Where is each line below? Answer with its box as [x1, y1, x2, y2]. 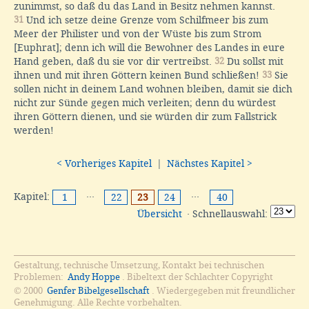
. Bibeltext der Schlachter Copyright [122, 271, 273, 282]
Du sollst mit [224, 55, 283, 67]
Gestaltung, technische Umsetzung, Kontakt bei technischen [14, 259, 264, 270]
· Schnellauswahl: [184, 208, 270, 219]
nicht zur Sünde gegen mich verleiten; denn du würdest [14, 97, 276, 108]
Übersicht [137, 208, 182, 219]
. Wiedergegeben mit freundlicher [152, 285, 295, 296]
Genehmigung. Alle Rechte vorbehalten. [14, 297, 182, 308]
